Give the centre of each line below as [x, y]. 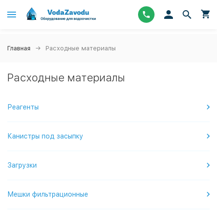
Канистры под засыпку [45, 136]
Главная [19, 48]
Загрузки [22, 165]
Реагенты [23, 107]
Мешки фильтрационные [48, 194]
